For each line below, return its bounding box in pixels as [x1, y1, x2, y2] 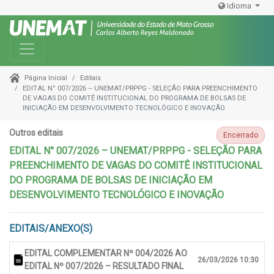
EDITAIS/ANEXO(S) [9, 223, 92, 235]
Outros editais [9, 128, 63, 138]
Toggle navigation [17, 38, 113, 53]
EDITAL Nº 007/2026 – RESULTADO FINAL [24, 261, 183, 272]
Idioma [225, 1, 254, 10]
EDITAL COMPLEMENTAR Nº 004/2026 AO [24, 248, 187, 259]
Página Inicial [24, 74, 67, 83]
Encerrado [223, 131, 258, 140]
